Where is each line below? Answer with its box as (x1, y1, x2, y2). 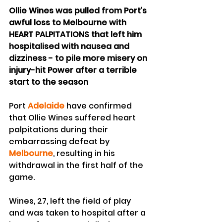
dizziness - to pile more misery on (9, 53, 149, 64)
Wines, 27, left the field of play (9, 195, 133, 207)
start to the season (9, 76, 88, 88)
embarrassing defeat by (9, 136, 111, 148)
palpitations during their (9, 124, 110, 136)
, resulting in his (53, 148, 117, 160)
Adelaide (28, 100, 64, 112)
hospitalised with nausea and (9, 41, 131, 53)
